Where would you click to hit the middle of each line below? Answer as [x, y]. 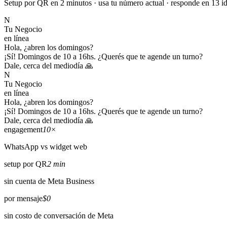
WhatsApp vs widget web [46, 146]
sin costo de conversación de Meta [59, 215]
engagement [23, 129]
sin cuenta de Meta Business [49, 181]
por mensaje [23, 198]
